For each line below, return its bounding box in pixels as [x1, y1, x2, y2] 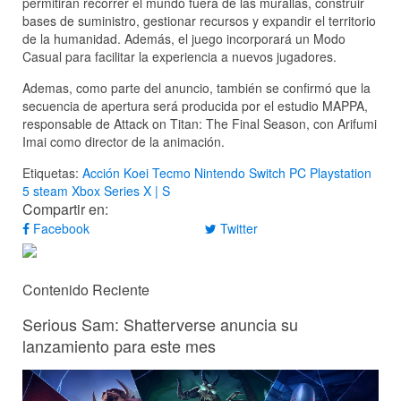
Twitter [217, 219, 258, 238]
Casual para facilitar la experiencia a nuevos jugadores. [22, 47, 337, 66]
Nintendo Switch [194, 164, 286, 183]
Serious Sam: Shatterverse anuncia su [22, 311, 298, 336]
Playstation [310, 164, 371, 183]
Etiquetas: [22, 164, 82, 183]
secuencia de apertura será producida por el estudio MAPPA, [22, 97, 368, 115]
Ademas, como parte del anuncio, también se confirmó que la [22, 79, 371, 98]
